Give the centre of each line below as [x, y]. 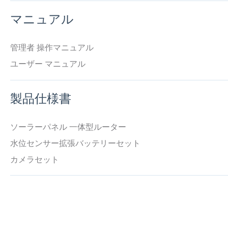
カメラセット [34, 160]
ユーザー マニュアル [48, 64]
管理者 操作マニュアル [52, 48]
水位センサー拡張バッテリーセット [75, 143]
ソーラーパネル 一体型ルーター [68, 127]
